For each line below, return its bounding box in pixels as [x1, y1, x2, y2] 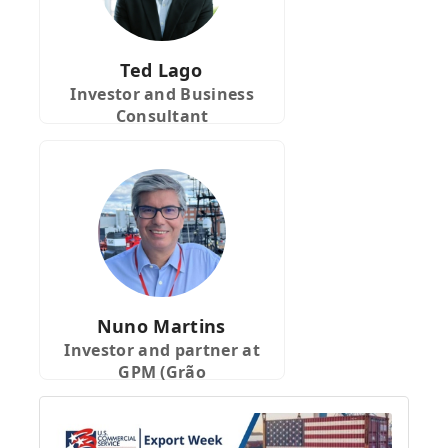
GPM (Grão [118, 361, 207, 384]
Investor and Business [70, 83, 255, 106]
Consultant [115, 105, 209, 128]
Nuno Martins [96, 314, 226, 339]
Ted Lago [120, 58, 202, 83]
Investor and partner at [64, 339, 260, 362]
